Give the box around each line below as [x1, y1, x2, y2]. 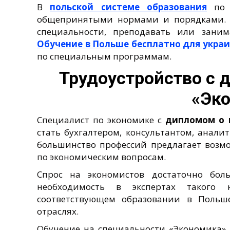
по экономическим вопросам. [37, 150, 166, 163]
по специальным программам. [37, 50, 171, 62]
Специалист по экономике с [37, 113, 166, 126]
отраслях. [37, 205, 79, 217]
